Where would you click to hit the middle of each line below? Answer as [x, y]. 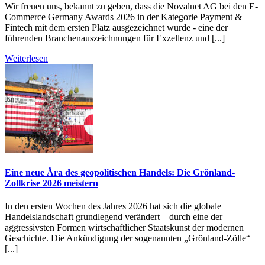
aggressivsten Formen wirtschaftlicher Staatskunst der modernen [124, 228]
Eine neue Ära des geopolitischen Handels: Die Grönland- [120, 172]
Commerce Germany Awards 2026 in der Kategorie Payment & [123, 17]
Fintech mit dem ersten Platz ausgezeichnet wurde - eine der [116, 27]
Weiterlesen [26, 58]
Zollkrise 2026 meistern [51, 183]
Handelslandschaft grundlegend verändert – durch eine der [114, 217]
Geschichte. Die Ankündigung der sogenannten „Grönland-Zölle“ [127, 238]
